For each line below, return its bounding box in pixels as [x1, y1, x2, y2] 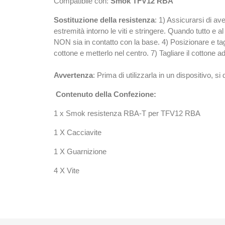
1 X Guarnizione [54, 147, 106, 156]
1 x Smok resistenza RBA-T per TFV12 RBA [54, 108, 200, 118]
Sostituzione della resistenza [54, 15, 155, 24]
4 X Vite [54, 166, 79, 175]
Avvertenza [54, 70, 93, 79]
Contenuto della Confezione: [56, 89, 156, 98]
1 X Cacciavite [54, 128, 101, 137]
